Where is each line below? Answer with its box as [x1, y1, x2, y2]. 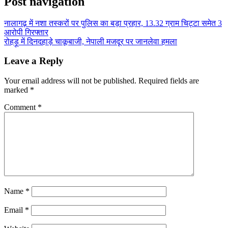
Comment [4, 103, 38, 112]
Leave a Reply [4, 55, 64, 67]
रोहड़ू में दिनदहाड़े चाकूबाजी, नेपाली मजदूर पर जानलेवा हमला [4, 37, 177, 46]
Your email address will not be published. [4, 76, 136, 85]
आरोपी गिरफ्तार [4, 27, 48, 37]
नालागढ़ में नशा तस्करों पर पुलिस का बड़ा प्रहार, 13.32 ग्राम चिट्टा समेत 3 [4, 18, 222, 27]
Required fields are [138, 76, 199, 85]
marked [4, 85, 30, 95]
